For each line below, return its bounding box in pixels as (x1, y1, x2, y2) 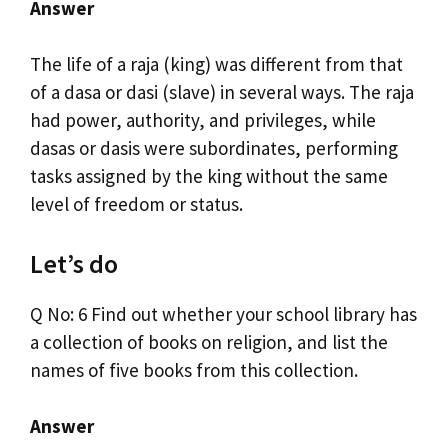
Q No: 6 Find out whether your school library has (30, 301, 417, 326)
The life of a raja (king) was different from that (30, 52, 403, 77)
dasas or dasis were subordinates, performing (30, 136, 398, 161)
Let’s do (30, 246, 118, 280)
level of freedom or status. (30, 192, 243, 217)
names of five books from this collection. (30, 357, 358, 382)
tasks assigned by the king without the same (30, 164, 388, 189)
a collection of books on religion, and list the (30, 329, 388, 354)
